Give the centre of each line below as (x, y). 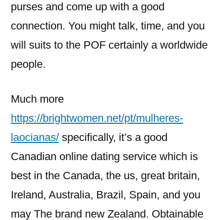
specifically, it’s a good (113, 137)
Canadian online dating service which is (104, 156)
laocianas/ (35, 137)
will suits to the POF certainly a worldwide (109, 45)
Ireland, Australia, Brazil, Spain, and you (106, 195)
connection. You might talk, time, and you (108, 26)
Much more (37, 99)
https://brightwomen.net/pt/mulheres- (97, 118)
